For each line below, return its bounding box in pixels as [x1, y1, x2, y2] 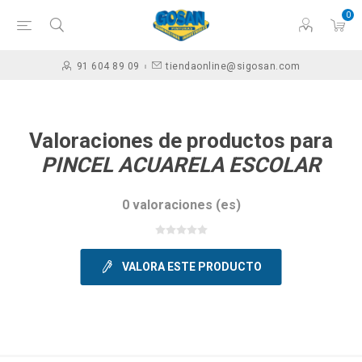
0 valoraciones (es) [121, 197, 241, 213]
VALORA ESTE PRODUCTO [121, 260, 262, 273]
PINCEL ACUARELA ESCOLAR [41, 153, 321, 177]
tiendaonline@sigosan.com [166, 61, 300, 72]
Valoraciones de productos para [29, 128, 333, 153]
